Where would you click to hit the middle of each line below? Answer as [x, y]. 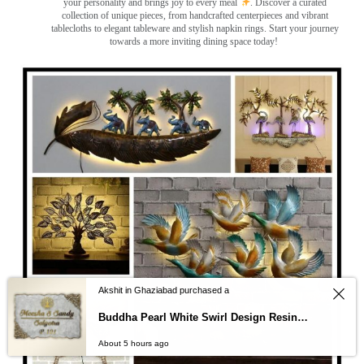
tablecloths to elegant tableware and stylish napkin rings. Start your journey [195, 28]
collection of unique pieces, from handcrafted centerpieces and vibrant [195, 15]
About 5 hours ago [134, 343]
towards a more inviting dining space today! [195, 41]
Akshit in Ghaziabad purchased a [164, 290]
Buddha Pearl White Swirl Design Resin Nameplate [303, 317]
